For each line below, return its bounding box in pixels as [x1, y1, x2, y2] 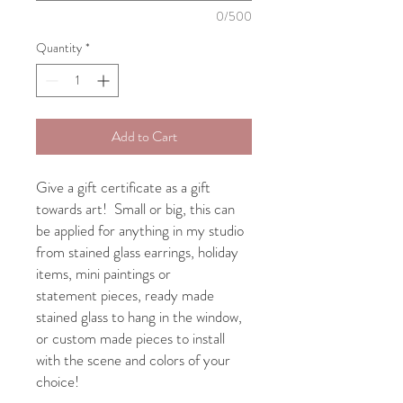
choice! [36, 371, 86, 393]
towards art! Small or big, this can [36, 198, 235, 220]
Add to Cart [111, 126, 177, 148]
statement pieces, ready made [36, 284, 214, 307]
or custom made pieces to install [36, 327, 225, 350]
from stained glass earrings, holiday [36, 241, 238, 264]
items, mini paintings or [36, 263, 171, 285]
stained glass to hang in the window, [36, 306, 242, 328]
